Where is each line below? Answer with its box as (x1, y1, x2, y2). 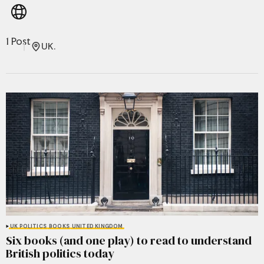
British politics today (6, 245, 114, 262)
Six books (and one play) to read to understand (6, 232, 252, 249)
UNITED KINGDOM (71, 223, 123, 230)
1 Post (6, 35, 31, 48)
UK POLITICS (10, 223, 47, 230)
